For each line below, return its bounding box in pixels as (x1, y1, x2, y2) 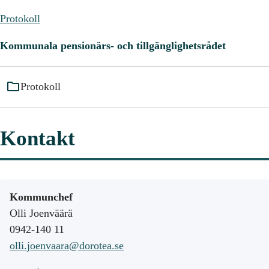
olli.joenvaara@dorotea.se (10, 239, 124, 252)
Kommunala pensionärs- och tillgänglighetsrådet (8, 40, 226, 52)
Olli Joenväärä (10, 207, 73, 219)
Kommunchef (10, 190, 73, 203)
